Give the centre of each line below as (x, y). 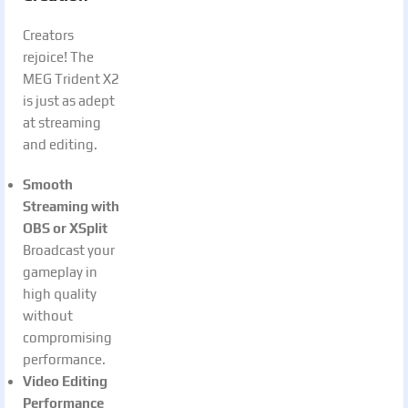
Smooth (48, 184)
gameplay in (60, 271)
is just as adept (69, 100)
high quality (60, 293)
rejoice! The (58, 56)
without (48, 315)
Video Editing (65, 381)
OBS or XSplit (65, 228)
